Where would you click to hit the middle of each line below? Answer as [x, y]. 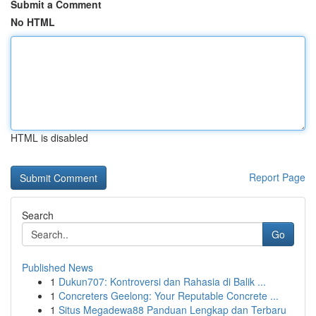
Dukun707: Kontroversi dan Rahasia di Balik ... [162, 281]
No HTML [33, 22]
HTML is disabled [49, 138]
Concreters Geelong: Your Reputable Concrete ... [169, 296]
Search [38, 215]
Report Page [277, 177]
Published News [57, 267]
